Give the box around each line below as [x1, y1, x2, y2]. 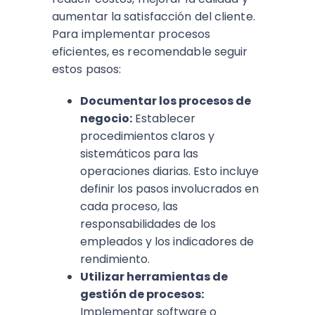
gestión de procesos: [80, 286, 204, 303]
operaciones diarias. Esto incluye [80, 163, 259, 180]
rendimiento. [80, 251, 150, 268]
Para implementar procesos [52, 26, 211, 43]
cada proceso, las [80, 198, 178, 215]
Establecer [132, 110, 195, 127]
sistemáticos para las [80, 146, 198, 162]
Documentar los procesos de [80, 93, 251, 110]
